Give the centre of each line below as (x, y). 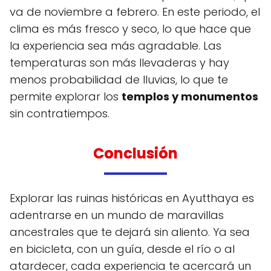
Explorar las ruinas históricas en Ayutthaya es (132, 198)
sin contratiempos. (60, 113)
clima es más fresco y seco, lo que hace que (130, 28)
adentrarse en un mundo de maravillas (117, 215)
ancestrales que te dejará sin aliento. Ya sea (130, 232)
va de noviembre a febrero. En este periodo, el (135, 11)
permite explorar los (66, 96)
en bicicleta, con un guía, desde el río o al (122, 249)
